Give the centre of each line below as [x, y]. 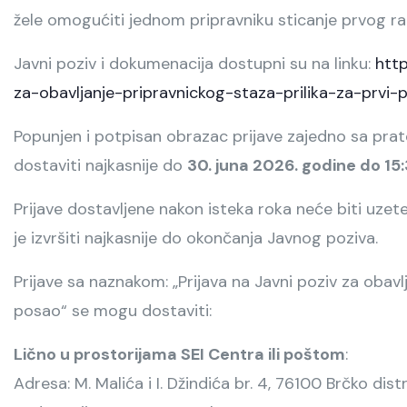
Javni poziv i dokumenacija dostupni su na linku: [194, 63]
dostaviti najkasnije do [100, 165]
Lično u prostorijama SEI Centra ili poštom [179, 354]
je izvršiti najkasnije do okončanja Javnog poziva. [196, 238]
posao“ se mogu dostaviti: [113, 310]
